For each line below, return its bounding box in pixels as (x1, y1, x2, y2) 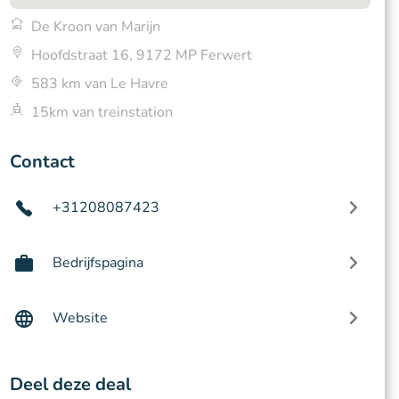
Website (52, 308, 108, 328)
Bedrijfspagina (52, 253, 143, 273)
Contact (9, 150, 75, 174)
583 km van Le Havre (30, 74, 168, 94)
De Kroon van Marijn (30, 17, 160, 37)
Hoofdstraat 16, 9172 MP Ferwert (30, 45, 252, 65)
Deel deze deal (9, 372, 131, 396)
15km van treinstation (30, 102, 173, 122)
